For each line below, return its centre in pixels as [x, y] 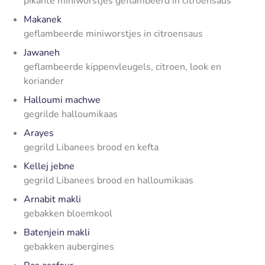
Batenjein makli [57, 232]
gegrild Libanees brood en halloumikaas [109, 180]
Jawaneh [42, 52]
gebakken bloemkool [68, 213]
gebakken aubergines [69, 246]
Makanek [43, 19]
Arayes [39, 133]
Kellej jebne [49, 166]
